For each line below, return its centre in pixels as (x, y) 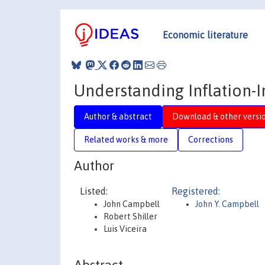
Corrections (211, 139)
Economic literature (205, 35)
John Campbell (132, 204)
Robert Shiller (130, 216)
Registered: (196, 191)
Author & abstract (118, 116)
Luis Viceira (125, 229)
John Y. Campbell (227, 204)
